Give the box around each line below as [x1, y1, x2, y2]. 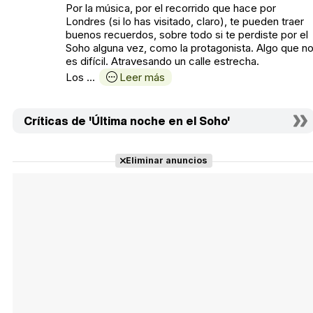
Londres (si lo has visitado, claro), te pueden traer [66, 14, 304, 28]
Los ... [66, 70, 95, 84]
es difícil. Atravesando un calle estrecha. [66, 54, 259, 68]
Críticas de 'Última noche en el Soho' [24, 112, 230, 129]
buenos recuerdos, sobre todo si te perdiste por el [66, 27, 308, 41]
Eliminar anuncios [125, 154, 208, 166]
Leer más [119, 70, 165, 84]
